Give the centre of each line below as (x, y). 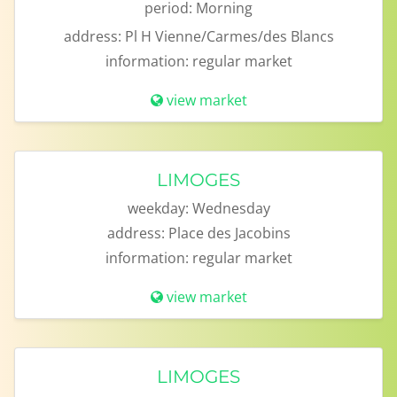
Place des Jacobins (229, 233)
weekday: (158, 208)
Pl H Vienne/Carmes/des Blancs (229, 36)
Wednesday (231, 208)
